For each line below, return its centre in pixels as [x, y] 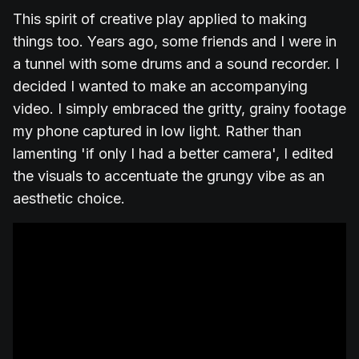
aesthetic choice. [69, 199]
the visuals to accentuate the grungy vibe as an [169, 176]
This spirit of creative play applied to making [160, 19]
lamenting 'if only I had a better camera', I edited [173, 154]
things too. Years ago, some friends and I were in [175, 42]
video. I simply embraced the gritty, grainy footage [179, 109]
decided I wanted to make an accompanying [160, 87]
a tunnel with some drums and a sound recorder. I [176, 64]
